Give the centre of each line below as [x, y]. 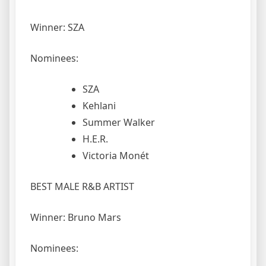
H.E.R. [95, 139]
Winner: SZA [57, 27]
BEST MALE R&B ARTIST [82, 186]
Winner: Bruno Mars [76, 217]
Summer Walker [119, 122]
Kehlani [99, 105]
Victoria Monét [116, 155]
